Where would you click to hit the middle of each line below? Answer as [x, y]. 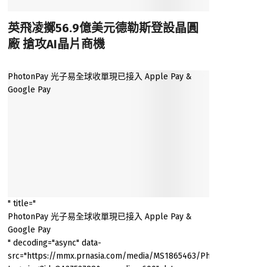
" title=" [21, 203]
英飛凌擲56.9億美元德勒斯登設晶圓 [103, 28]
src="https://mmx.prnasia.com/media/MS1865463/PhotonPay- [126, 256]
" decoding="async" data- [54, 243]
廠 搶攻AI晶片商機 [56, 44]
